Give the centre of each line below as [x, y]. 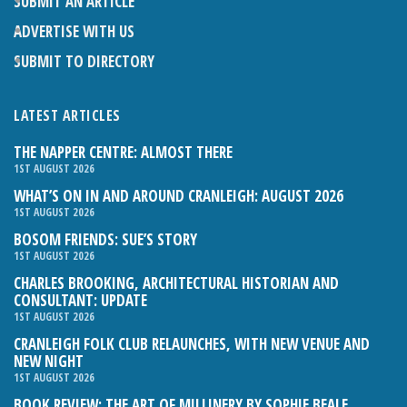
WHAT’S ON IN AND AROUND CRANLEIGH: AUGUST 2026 [179, 196]
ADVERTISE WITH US [74, 32]
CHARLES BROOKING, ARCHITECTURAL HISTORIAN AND [176, 283]
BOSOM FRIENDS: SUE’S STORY [105, 240]
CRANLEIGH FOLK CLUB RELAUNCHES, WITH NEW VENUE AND [192, 344]
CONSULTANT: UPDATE [80, 301]
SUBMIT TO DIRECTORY [84, 62]
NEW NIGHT [49, 362]
